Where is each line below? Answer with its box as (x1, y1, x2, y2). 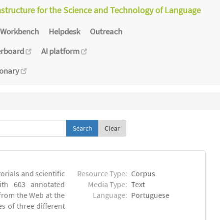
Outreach (90, 26, 122, 37)
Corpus (131, 168, 156, 179)
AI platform (41, 45, 81, 56)
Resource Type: (77, 168, 128, 179)
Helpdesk (49, 26, 80, 37)
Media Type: (88, 179, 128, 190)
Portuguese (131, 190, 170, 200)
